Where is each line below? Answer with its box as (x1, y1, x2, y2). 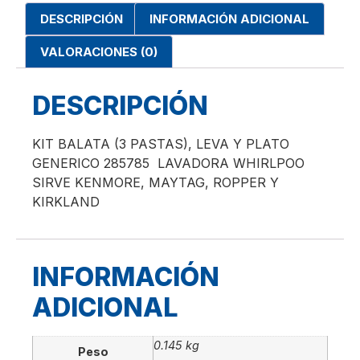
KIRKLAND (32, 194, 100, 211)
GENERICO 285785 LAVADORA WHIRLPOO (32, 155, 305, 172)
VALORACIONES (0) (40, 44, 157, 60)
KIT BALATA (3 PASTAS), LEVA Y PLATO (32, 136, 289, 153)
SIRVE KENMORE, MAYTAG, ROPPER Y (32, 174, 279, 191)
